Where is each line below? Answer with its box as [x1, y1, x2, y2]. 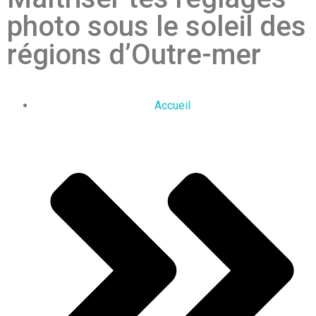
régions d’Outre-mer [7, 38, 261, 71]
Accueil [154, 99, 190, 112]
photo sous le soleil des [7, 10, 306, 43]
